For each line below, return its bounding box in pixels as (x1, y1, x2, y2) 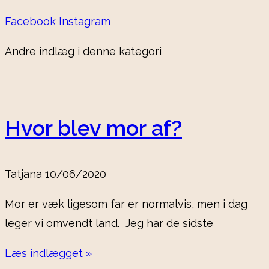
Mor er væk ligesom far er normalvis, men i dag (5, 198, 247, 211)
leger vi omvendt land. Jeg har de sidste (5, 217, 213, 230)
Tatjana (5, 168, 45, 181)
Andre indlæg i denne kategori (5, 45, 162, 58)
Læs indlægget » (5, 247, 92, 260)
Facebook (5, 15, 56, 28)
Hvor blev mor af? (5, 115, 182, 141)
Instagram (59, 15, 110, 28)
